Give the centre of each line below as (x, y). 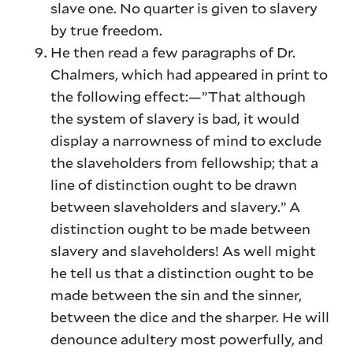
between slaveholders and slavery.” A (176, 207)
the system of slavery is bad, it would (175, 119)
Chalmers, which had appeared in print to (190, 74)
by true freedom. (107, 30)
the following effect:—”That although (178, 97)
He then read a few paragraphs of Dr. (173, 52)
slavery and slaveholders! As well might (184, 251)
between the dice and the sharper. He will (190, 317)
